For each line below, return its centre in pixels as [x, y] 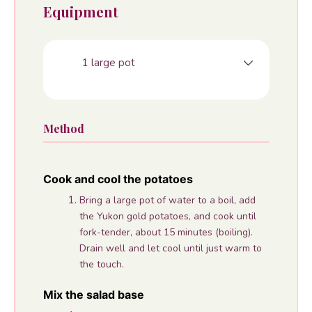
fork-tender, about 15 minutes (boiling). [166, 232]
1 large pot [108, 63]
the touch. [101, 264]
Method [63, 129]
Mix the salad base [93, 294]
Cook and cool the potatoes [118, 179]
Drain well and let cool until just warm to [170, 248]
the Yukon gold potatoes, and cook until [167, 216]
